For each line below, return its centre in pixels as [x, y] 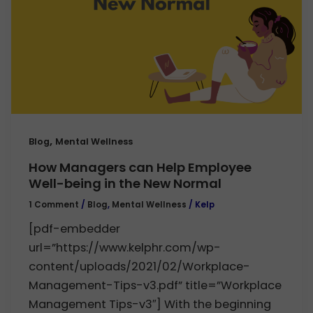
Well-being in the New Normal [125, 183]
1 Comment [54, 204]
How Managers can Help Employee [140, 167]
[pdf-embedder [75, 228]
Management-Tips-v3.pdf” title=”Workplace [155, 285]
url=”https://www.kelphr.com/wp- [125, 247]
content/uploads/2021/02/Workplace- [140, 266]
